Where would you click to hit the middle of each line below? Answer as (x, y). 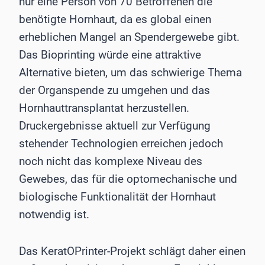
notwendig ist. (54, 215)
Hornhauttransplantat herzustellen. (104, 108)
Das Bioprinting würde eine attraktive (110, 55)
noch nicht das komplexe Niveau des (111, 161)
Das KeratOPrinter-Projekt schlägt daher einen (132, 251)
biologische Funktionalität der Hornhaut (117, 197)
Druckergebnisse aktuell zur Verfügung (115, 126)
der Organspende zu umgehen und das (114, 91)
